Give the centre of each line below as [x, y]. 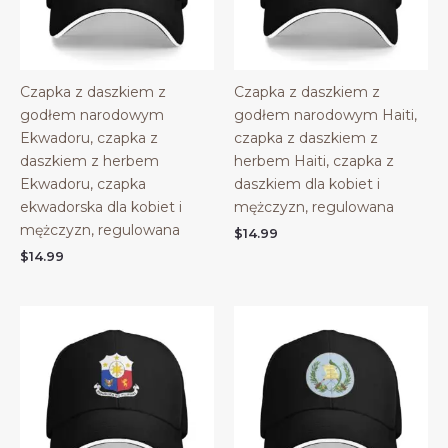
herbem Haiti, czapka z [314, 161]
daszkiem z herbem [89, 161]
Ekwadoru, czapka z [89, 138]
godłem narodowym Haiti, [325, 115]
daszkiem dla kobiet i [307, 184]
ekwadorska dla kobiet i [101, 207]
